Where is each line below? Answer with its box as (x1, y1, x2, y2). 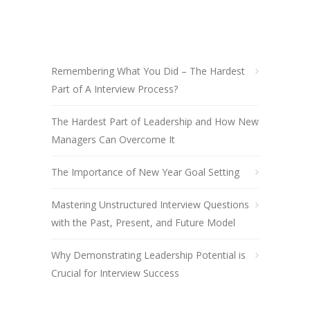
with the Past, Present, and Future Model (51, 215, 235, 229)
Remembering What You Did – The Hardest (51, 64, 245, 77)
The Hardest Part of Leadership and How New (51, 114, 259, 128)
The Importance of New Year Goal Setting (51, 165, 239, 179)
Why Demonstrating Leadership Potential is (51, 248, 246, 262)
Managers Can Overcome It (51, 132, 175, 146)
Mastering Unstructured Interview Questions (51, 197, 249, 211)
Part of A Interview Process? (51, 82, 178, 95)
